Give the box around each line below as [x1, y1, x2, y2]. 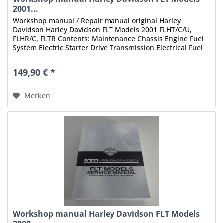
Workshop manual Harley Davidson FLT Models [13, 208, 200, 220]
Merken [24, 90, 51, 100]
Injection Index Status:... [13, 51, 94, 61]
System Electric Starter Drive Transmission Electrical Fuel [13, 42, 203, 52]
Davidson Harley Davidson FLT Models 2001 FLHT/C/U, [13, 24, 192, 34]
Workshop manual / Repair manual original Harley [13, 15, 181, 25]
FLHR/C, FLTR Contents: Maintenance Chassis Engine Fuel [13, 33, 204, 43]
